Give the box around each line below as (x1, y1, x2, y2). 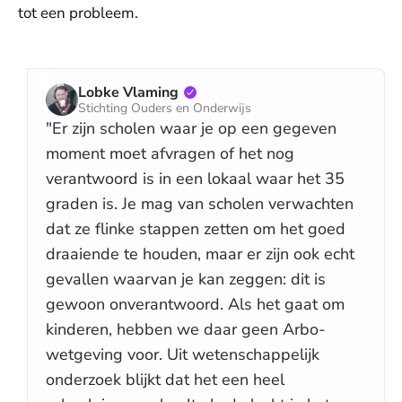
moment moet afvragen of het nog (46, 143, 294, 164)
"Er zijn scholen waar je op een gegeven (46, 118, 336, 139)
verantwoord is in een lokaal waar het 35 (46, 168, 345, 189)
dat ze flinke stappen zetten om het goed (46, 218, 345, 240)
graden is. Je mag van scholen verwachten (46, 193, 354, 214)
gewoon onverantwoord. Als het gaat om (46, 293, 345, 315)
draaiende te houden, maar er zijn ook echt (46, 243, 354, 265)
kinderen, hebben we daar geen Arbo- (46, 319, 326, 340)
